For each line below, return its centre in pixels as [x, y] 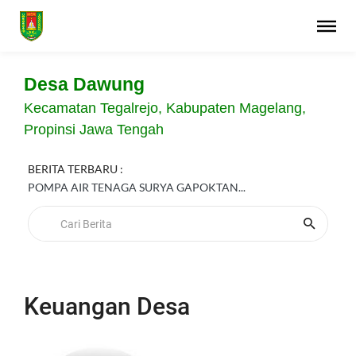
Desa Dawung [84, 85]
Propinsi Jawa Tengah [94, 130]
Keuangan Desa [107, 306]
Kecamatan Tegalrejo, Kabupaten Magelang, [165, 108]
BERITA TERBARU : [75, 169]
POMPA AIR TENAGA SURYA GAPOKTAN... [137, 187]
